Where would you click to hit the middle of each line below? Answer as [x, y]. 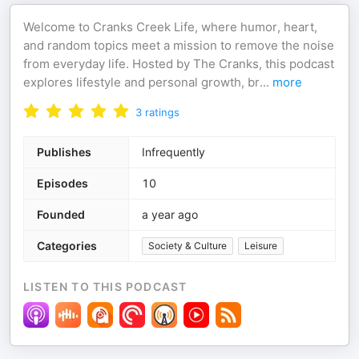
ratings [162, 112]
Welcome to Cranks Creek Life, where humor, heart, [170, 27]
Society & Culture [188, 246]
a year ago [170, 214]
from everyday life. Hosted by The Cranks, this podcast [179, 64]
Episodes [63, 183]
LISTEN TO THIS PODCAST [105, 286]
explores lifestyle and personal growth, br [141, 82]
